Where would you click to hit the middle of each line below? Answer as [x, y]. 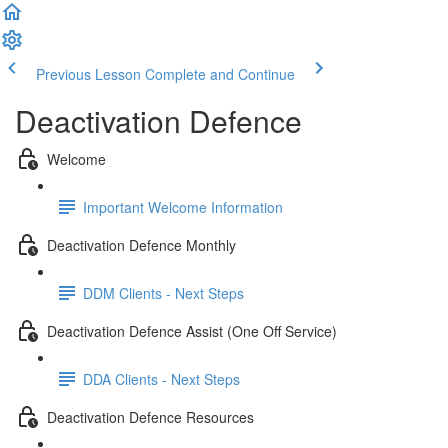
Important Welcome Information [183, 206]
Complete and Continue [220, 74]
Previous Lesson [88, 74]
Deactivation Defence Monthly [141, 244]
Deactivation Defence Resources [150, 416]
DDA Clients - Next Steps [161, 378]
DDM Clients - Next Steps [163, 292]
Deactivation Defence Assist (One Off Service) [192, 330]
